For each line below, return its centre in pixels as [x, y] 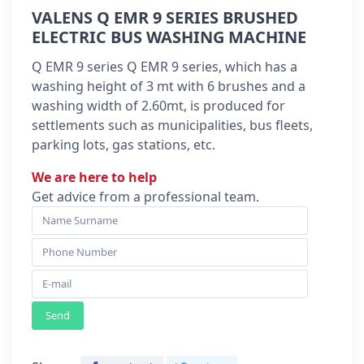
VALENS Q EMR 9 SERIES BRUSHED [165, 17]
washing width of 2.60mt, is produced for [158, 105]
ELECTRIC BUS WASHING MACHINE [169, 37]
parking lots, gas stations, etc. [123, 144]
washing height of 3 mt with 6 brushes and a [169, 86]
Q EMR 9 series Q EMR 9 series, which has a [165, 66]
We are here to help [94, 177]
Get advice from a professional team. [145, 196]
